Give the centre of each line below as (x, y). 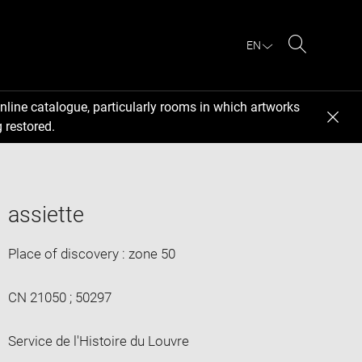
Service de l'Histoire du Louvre (98, 341)
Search (318, 63)
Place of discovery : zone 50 (91, 253)
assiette (46, 215)
